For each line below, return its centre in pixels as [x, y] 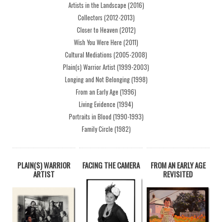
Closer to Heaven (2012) [106, 30]
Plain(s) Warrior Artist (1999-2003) [106, 67]
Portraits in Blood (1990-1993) [106, 116]
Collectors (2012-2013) [106, 17]
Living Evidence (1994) [106, 104]
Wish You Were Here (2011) [106, 42]
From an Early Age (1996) [106, 92]
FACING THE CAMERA [111, 165]
